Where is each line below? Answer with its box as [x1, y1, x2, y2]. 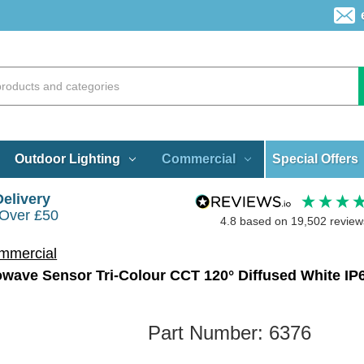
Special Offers [272, 151, 359, 166]
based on [239, 214, 291, 228]
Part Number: [148, 321, 269, 344]
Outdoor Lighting [14, 151, 120, 166]
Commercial [161, 151, 236, 166]
